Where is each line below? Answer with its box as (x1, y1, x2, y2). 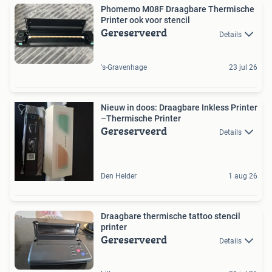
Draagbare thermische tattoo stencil (101, 211, 240, 221)
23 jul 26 (229, 63, 257, 72)
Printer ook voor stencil (129, 15, 190, 25)
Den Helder (101, 171, 137, 180)
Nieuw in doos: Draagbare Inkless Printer (101, 102, 257, 112)
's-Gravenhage (101, 63, 147, 72)
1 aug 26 (228, 171, 257, 180)
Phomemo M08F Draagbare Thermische (101, 4, 254, 15)
